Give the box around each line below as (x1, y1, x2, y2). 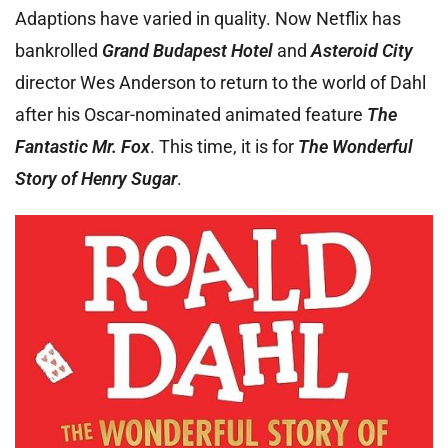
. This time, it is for (150, 136, 298, 157)
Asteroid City (307, 40, 413, 61)
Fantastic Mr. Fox (15, 136, 150, 157)
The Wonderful (298, 136, 413, 157)
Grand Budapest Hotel (102, 40, 273, 61)
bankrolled (15, 40, 102, 61)
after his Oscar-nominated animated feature (15, 104, 367, 125)
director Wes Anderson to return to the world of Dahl (15, 72, 426, 93)
